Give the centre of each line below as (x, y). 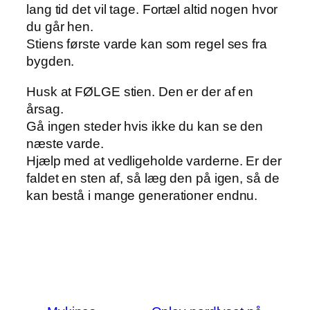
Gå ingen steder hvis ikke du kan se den (145, 126)
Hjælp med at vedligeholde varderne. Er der (154, 161)
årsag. (45, 109)
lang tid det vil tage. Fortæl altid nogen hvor (152, 10)
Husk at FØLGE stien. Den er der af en (140, 91)
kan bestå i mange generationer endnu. (142, 195)
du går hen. (60, 27)
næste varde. (65, 143)
